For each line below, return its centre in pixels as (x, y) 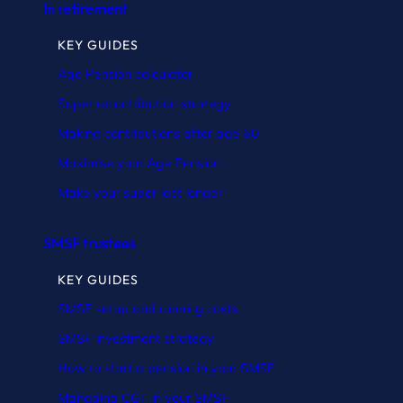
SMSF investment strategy (136, 338)
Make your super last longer (140, 192)
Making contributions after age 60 (158, 133)
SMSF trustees (90, 242)
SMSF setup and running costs (148, 308)
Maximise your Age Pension (139, 162)
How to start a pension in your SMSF (166, 367)
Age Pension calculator (125, 73)
